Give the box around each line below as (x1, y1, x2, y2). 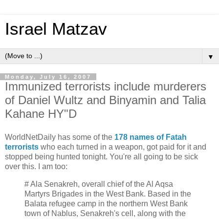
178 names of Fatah (114, 132, 187, 141)
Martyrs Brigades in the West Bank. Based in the (24, 189, 191, 198)
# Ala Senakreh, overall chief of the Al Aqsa (24, 179, 173, 188)
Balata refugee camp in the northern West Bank (24, 199, 188, 208)
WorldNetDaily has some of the (5, 132, 114, 141)
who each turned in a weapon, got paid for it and (39, 142, 206, 151)
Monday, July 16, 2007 (5, 74, 91, 80)
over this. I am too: (5, 162, 67, 171)
